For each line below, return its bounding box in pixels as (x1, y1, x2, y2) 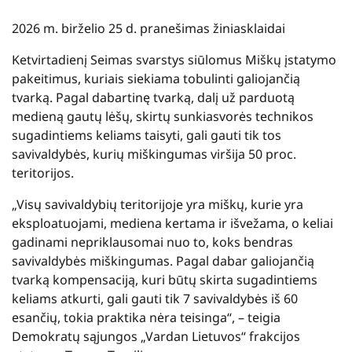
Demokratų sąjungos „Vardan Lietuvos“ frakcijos (12, 327, 300, 345)
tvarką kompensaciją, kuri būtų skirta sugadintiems (12, 270, 317, 288)
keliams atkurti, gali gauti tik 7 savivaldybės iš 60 (12, 289, 298, 307)
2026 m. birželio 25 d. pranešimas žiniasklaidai (12, 19, 285, 37)
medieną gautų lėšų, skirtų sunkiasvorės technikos (12, 107, 313, 125)
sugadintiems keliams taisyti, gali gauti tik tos (12, 126, 281, 144)
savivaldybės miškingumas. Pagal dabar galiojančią (12, 251, 314, 269)
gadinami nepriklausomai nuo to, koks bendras (12, 233, 293, 251)
